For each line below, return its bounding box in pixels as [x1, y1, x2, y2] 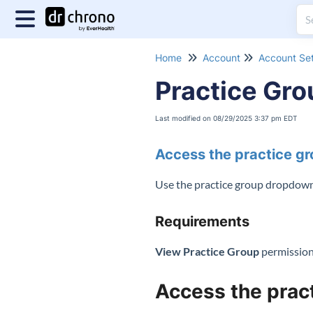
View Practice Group [155, 245, 259, 258]
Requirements [155, 213, 249, 230]
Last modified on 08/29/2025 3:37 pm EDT [155, 114, 297, 122]
